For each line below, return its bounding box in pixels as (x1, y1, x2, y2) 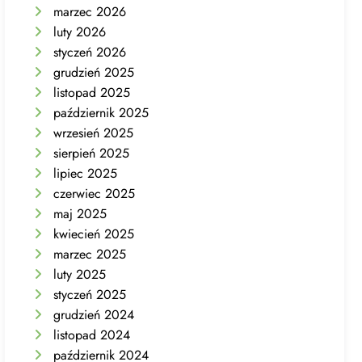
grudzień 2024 (53, 305, 135, 324)
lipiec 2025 (53, 163, 118, 183)
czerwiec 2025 (53, 183, 136, 203)
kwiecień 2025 (53, 224, 135, 243)
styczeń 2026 (53, 42, 127, 61)
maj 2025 (53, 204, 107, 223)
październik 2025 (53, 103, 149, 122)
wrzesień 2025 (53, 123, 134, 142)
